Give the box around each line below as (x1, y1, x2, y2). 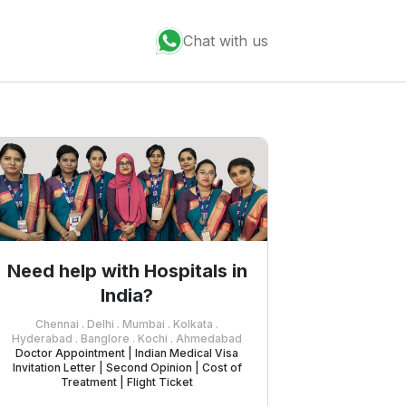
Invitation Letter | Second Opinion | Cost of (12, 360, 242, 374)
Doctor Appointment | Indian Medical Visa (15, 345, 238, 360)
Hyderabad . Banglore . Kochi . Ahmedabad (12, 331, 242, 345)
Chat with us (183, 31, 268, 50)
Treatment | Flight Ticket (61, 374, 193, 389)
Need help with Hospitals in (6, 259, 247, 282)
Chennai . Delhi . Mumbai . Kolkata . (35, 316, 218, 331)
